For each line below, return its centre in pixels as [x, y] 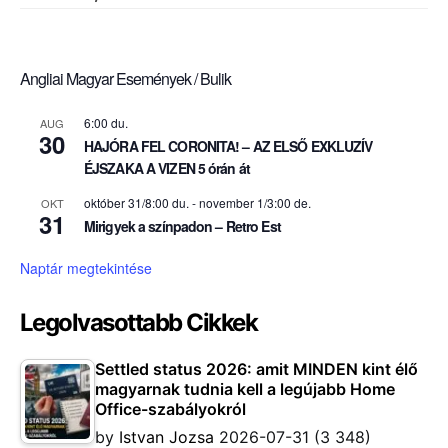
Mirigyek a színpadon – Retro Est [182, 226]
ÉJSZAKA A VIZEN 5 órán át [167, 168]
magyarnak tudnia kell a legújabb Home [245, 389]
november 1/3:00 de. [255, 203]
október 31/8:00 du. [136, 203]
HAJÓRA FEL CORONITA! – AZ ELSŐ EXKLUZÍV [228, 146]
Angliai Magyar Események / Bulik [125, 79]
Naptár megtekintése [86, 268]
